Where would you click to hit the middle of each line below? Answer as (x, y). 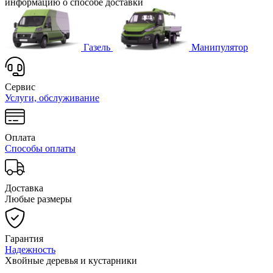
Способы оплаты (40, 148)
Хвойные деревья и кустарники (71, 260)
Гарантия (24, 238)
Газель (97, 47)
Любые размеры (38, 199)
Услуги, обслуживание (52, 97)
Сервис (20, 87)
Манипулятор (220, 47)
